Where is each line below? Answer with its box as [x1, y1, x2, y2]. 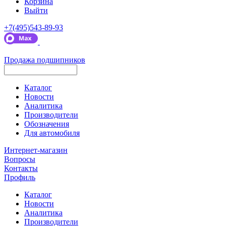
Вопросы [4, 155, 35, 164]
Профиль [4, 173, 35, 182]
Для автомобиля [24, 129, 80, 138]
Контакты [4, 164, 38, 173]
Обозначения [24, 120, 69, 129]
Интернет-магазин [4, 146, 68, 155]
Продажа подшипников [4, 55, 85, 65]
